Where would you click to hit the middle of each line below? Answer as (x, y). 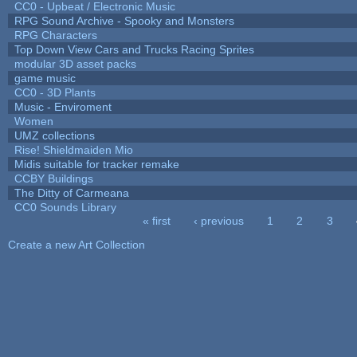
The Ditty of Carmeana (71, 192)
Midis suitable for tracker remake (96, 164)
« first (156, 220)
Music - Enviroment (63, 106)
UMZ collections (54, 135)
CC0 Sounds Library (65, 207)
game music (45, 78)
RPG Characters (55, 35)
